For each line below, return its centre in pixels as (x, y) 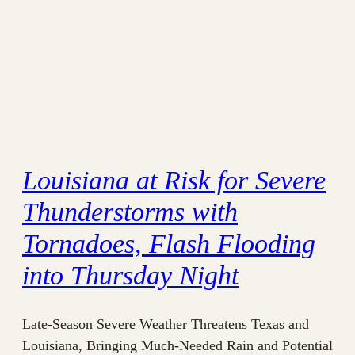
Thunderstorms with (130, 212)
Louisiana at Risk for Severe (174, 181)
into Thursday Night (130, 276)
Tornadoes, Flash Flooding (169, 244)
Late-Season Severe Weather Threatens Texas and (166, 324)
